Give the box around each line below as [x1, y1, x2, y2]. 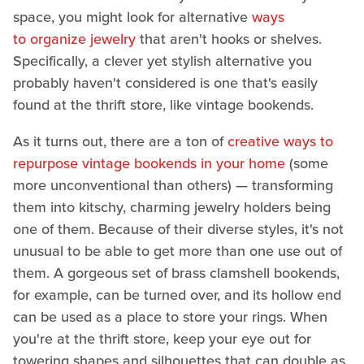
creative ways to [227, 130, 333, 152]
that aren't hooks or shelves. [136, 28, 322, 50]
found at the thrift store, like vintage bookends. [13, 93, 314, 115]
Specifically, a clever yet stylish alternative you [13, 50, 312, 71]
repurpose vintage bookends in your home [13, 152, 285, 174]
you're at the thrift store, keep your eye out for [13, 327, 311, 349]
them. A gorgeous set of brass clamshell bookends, [13, 262, 340, 284]
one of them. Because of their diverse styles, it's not [13, 218, 344, 240]
